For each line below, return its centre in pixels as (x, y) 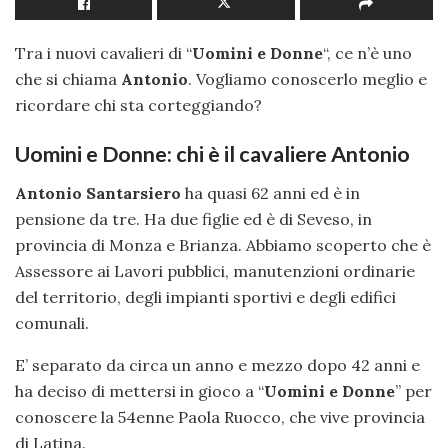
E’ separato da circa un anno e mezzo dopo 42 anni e (217, 365)
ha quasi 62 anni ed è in (270, 193)
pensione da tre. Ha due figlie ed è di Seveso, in (193, 219)
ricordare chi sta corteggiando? (138, 104)
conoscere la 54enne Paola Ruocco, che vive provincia (220, 417)
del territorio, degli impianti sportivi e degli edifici (205, 297)
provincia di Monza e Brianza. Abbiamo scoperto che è (223, 245)
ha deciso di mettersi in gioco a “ (139, 391)
